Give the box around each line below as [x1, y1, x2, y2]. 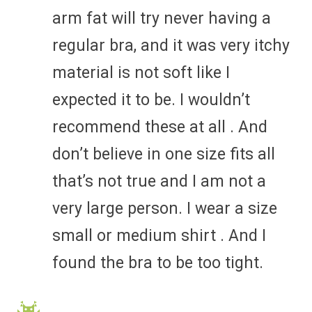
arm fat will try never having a [52, 8, 271, 28]
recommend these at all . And [52, 117, 267, 136]
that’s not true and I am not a [52, 171, 266, 191]
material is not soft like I [52, 63, 230, 82]
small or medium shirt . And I [52, 226, 266, 245]
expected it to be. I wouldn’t [52, 90, 250, 109]
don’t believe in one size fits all [52, 144, 275, 164]
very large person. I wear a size [52, 198, 277, 218]
